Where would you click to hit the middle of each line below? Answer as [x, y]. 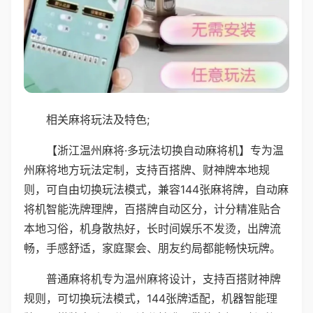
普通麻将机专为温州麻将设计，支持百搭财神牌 [163, 278]
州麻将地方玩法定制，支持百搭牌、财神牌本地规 [147, 169]
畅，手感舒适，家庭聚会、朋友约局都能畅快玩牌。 [152, 248]
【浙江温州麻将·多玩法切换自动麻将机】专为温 [165, 150]
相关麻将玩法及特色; [98, 119]
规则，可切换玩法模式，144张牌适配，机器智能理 [151, 298]
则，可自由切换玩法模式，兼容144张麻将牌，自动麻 [156, 189]
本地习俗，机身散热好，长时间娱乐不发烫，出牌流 [152, 228]
